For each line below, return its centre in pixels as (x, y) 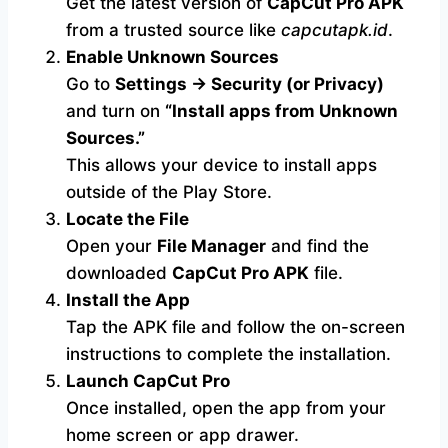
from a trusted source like (173, 30)
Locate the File (127, 219)
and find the (317, 246)
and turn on (115, 111)
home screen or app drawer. (182, 435)
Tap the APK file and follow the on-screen (235, 327)
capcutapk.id (334, 30)
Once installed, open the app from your (226, 408)
